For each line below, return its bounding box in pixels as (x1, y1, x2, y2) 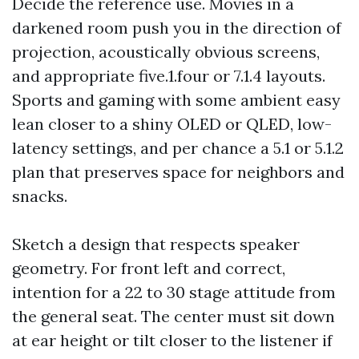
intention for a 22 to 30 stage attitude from (12, 282, 336, 302)
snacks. (12, 186, 67, 206)
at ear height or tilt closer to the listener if (12, 330, 333, 350)
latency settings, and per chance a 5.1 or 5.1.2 (12, 138, 344, 158)
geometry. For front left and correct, (12, 258, 285, 278)
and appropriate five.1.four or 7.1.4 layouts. (12, 66, 325, 86)
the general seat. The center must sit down (12, 306, 335, 326)
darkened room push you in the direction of (12, 18, 341, 38)
